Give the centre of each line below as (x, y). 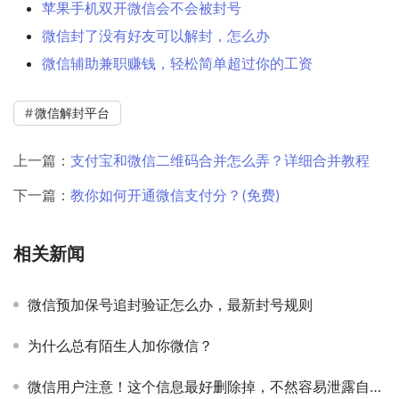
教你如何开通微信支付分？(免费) (175, 195)
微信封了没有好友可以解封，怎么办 (156, 36)
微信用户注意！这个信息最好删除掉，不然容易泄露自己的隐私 (199, 387)
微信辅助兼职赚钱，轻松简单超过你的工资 (177, 64)
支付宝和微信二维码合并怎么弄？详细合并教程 (220, 161)
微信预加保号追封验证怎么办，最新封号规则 (170, 305)
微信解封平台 (72, 113)
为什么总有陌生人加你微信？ (120, 346)
